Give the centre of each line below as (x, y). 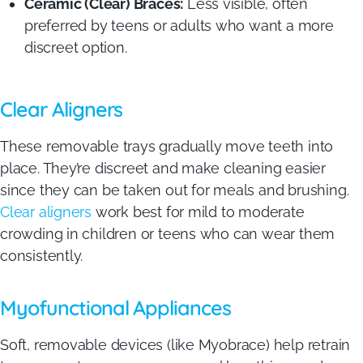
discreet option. (76, 47)
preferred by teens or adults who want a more (179, 25)
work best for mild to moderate (198, 211)
